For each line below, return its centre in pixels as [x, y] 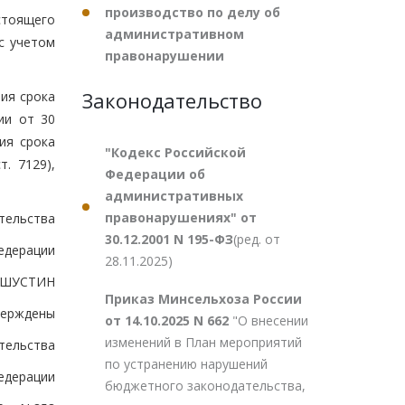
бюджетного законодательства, [205, 386]
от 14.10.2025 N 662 [169, 320]
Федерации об [155, 174]
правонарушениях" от [181, 217]
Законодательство [172, 100]
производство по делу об [193, 12]
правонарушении [165, 56]
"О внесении [270, 320]
